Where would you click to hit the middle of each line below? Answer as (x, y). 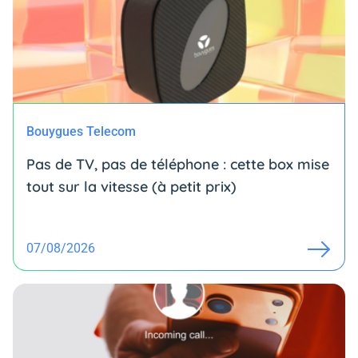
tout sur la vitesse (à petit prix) (131, 187)
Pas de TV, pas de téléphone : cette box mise (178, 165)
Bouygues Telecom (81, 132)
